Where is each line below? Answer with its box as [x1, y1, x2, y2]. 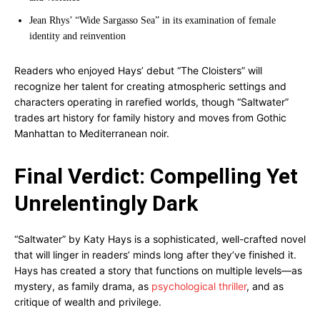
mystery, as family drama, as [14, 280, 151, 292]
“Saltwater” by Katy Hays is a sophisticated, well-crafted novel [14, 233, 306, 245]
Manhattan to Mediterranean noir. [14, 127, 169, 139]
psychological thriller [151, 280, 246, 292]
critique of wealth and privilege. [14, 296, 161, 308]
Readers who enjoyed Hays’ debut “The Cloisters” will [14, 64, 262, 76]
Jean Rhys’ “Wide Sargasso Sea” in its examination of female [29, 15, 276, 26]
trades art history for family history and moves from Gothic [14, 111, 286, 124]
